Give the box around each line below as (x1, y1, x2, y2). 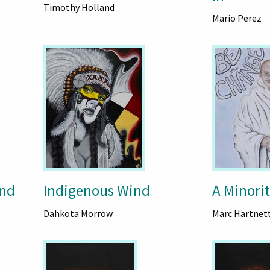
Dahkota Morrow (43, 207, 113, 219)
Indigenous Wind (43, 181, 150, 200)
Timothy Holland (43, 1, 115, 13)
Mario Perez (212, 12, 262, 24)
